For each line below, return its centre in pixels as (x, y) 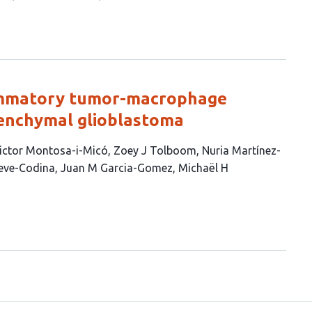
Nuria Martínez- (241, 150)
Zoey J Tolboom (155, 150)
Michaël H (203, 168)
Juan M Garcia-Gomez (117, 168)
